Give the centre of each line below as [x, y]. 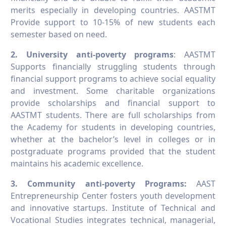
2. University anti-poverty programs [92, 55]
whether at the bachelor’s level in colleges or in [113, 139]
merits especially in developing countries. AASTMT [113, 10]
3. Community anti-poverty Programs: [99, 184]
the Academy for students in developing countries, [113, 127]
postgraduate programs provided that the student [113, 152]
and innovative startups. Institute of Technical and [113, 208]
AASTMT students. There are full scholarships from [113, 115]
